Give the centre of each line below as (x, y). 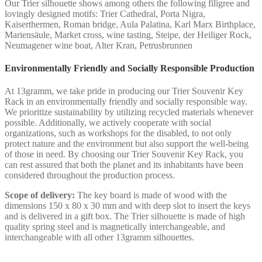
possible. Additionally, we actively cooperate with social (108, 123)
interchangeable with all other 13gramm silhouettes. (99, 237)
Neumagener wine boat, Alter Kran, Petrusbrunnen (99, 45)
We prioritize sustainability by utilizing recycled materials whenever (129, 112)
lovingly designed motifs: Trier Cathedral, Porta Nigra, (105, 13)
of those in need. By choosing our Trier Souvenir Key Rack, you (124, 154)
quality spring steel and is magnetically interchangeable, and (115, 227)
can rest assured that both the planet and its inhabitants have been (124, 165)
